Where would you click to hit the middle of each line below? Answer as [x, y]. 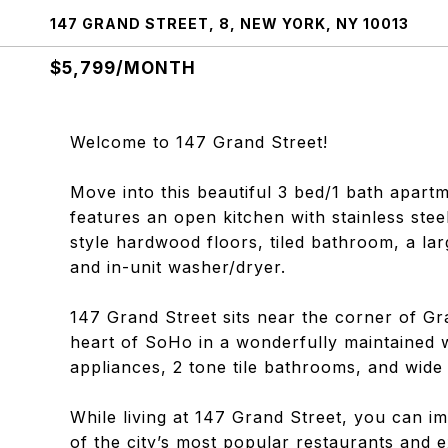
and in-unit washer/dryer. [178, 267]
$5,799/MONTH [123, 68]
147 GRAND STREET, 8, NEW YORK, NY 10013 [229, 23]
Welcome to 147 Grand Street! [199, 142]
